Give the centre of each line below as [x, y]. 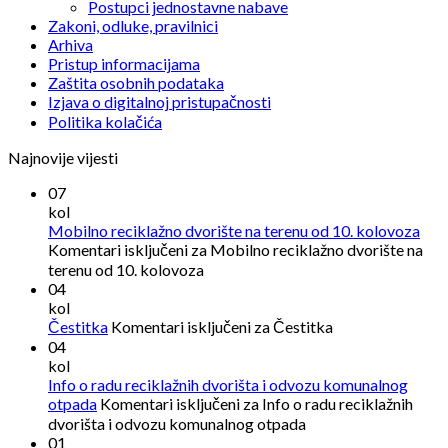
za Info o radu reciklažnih [326, 404]
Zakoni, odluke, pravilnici [133, 26]
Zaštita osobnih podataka [136, 83]
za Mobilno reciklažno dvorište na [305, 250]
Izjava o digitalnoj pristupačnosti [159, 102]
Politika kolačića [105, 122]
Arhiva [70, 45]
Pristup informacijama [124, 64]
